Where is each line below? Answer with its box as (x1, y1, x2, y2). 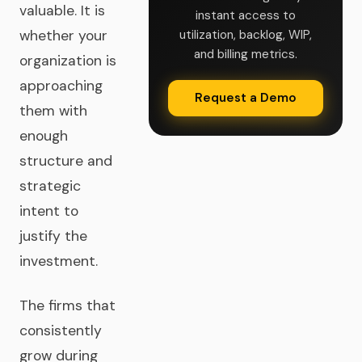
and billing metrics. (194, 46, 297, 62)
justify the (19, 227, 87, 245)
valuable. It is (19, 2, 105, 19)
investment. (19, 252, 98, 270)
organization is (19, 52, 116, 69)
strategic (19, 177, 81, 195)
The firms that (19, 297, 116, 314)
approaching (19, 77, 103, 95)
